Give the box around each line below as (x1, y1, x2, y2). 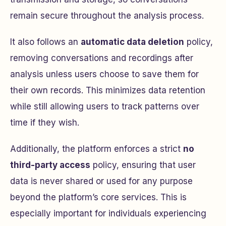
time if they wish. (10, 118, 79, 128)
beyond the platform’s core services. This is (10, 192, 187, 203)
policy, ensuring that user (90, 160, 196, 171)
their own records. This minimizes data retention (10, 85, 205, 96)
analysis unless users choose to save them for (10, 69, 199, 80)
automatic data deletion (81, 37, 184, 47)
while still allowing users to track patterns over (10, 101, 199, 112)
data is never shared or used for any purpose (10, 176, 193, 187)
